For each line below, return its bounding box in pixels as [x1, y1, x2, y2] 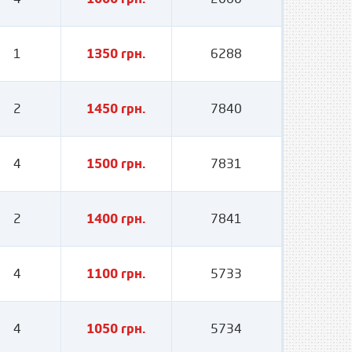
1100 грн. [86, 266, 146, 281]
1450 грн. [86, 101, 146, 116]
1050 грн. [86, 321, 146, 336]
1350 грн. [86, 46, 146, 61]
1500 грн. [86, 156, 146, 171]
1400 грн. [86, 211, 146, 226]
